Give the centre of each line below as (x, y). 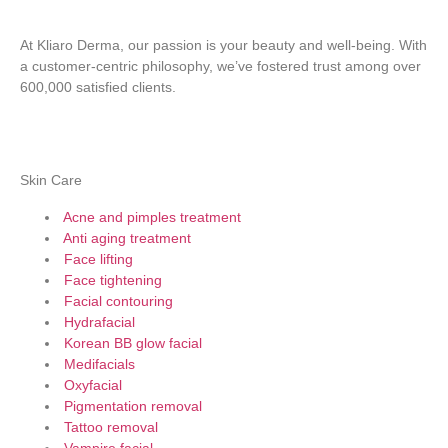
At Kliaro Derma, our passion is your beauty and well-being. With (223, 44)
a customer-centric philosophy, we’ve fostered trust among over (220, 65)
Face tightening (113, 280)
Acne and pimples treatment (152, 217)
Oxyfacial (93, 385)
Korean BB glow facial (133, 343)
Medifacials (99, 364)
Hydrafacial (99, 322)
